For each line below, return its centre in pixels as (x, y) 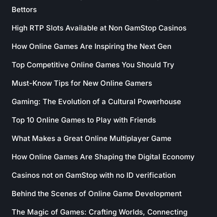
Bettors (24, 9)
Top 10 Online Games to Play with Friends (84, 120)
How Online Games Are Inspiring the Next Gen (92, 46)
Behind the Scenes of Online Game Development (97, 194)
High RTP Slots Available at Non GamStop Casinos (99, 28)
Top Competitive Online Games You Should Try (93, 65)
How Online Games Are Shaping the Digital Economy (103, 157)
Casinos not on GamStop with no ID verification (94, 175)
